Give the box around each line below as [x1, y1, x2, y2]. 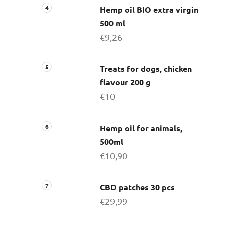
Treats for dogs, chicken [100, 63, 192, 74]
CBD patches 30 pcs [100, 181, 175, 192]
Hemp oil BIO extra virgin [100, 4, 198, 15]
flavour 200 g [100, 76, 151, 87]
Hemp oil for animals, [100, 122, 182, 133]
